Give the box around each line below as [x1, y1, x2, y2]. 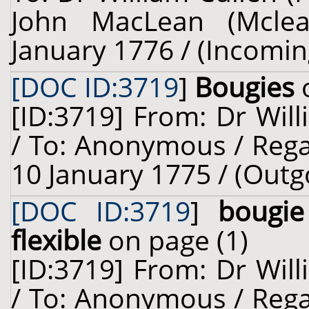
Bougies [195, 69, 295, 105]
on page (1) [101, 222, 248, 258]
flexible [11, 222, 101, 258]
